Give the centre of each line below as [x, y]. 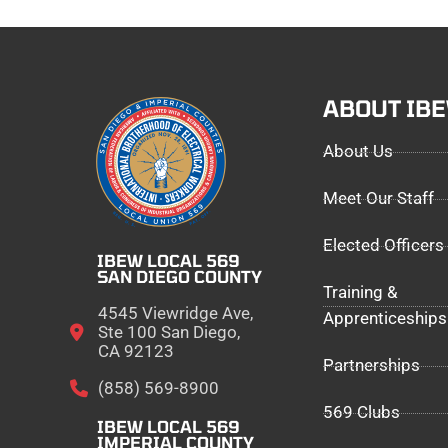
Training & [360, 293]
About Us [357, 152]
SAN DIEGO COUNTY [180, 276]
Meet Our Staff [378, 199]
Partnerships [371, 366]
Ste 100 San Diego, [168, 333]
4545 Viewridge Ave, [175, 314]
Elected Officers [383, 246]
